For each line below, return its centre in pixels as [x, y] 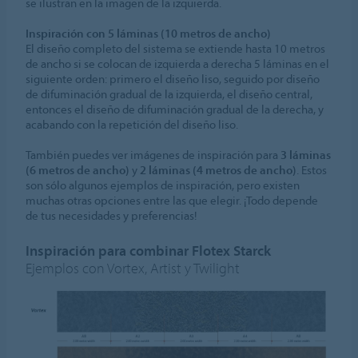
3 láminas [306, 155]
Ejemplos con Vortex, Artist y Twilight [133, 268]
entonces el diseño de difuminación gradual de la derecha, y [175, 109]
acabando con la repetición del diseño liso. [132, 125]
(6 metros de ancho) [78, 170]
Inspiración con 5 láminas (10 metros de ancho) [149, 34]
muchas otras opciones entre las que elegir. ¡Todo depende [172, 201]
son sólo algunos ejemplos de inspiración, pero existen [163, 185]
